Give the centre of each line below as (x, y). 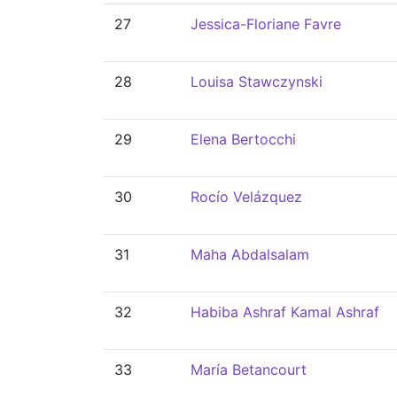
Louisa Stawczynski (257, 82)
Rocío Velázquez (246, 197)
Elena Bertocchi (243, 139)
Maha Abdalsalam (250, 254)
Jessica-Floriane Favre (266, 24)
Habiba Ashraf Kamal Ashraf (285, 312)
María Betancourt (249, 370)
